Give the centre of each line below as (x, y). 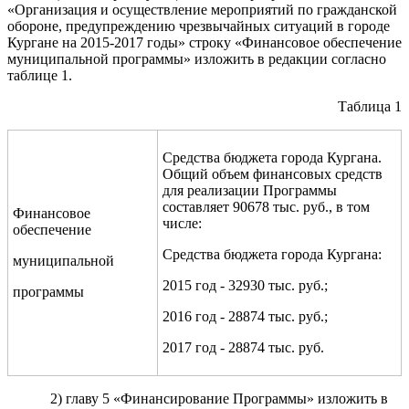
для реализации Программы (250, 190)
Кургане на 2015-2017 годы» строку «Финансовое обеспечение (204, 42)
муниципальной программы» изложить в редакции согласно (197, 58)
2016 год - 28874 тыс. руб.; (245, 316)
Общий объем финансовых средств (273, 173)
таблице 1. (40, 75)
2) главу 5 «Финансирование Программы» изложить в (219, 398)
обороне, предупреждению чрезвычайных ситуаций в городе (199, 26)
